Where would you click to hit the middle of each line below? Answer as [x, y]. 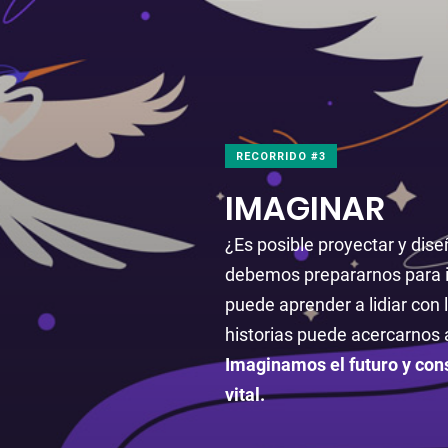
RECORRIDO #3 [280, 156]
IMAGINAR [304, 208]
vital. [244, 394]
